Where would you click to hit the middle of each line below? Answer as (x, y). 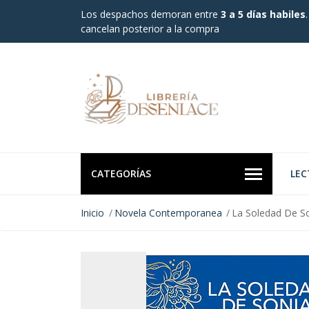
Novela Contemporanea (168, 213)
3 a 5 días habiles (263, 14)
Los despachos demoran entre (151, 14)
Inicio (92, 213)
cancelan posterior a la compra (150, 29)
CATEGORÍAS (121, 174)
